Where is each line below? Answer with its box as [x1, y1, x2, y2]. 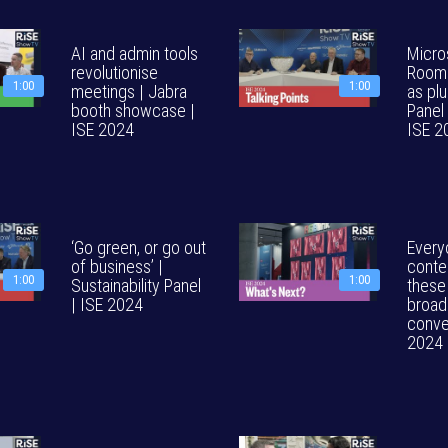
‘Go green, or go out [71, 237, 206, 258]
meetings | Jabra [71, 81, 187, 102]
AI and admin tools [71, 43, 198, 64]
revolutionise [71, 62, 158, 83]
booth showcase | [71, 100, 195, 121]
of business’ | [71, 256, 163, 277]
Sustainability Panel [71, 275, 201, 296]
